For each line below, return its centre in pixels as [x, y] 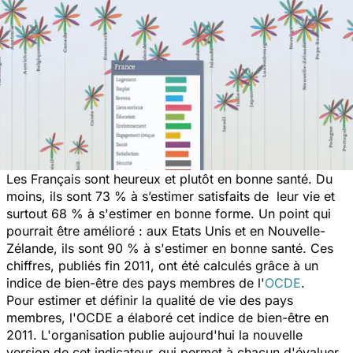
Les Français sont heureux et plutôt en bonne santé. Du [169, 178]
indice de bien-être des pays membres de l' [136, 282]
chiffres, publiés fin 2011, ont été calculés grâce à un [162, 265]
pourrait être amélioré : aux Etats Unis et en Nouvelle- [166, 230]
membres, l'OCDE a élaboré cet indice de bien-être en [167, 317]
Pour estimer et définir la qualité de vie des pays [150, 300]
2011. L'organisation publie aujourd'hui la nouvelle [154, 334]
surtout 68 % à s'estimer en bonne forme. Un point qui [169, 213]
